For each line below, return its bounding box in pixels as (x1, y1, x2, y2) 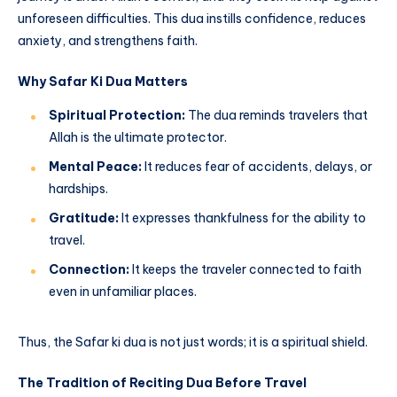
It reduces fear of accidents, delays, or (142, 158, 372, 175)
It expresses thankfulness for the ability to (119, 209, 366, 226)
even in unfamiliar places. (49, 283, 197, 300)
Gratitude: (49, 209, 119, 226)
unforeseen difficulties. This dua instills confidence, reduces (18, 11, 366, 27)
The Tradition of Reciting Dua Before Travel (18, 374, 307, 391)
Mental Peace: (49, 158, 142, 175)
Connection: (49, 261, 129, 277)
